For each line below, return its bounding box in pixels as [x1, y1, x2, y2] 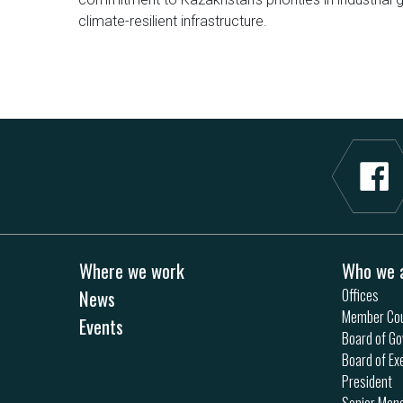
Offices [342, 284, 379, 307]
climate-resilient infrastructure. [78, 13, 267, 31]
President [342, 371, 392, 393]
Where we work [79, 256, 184, 285]
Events [79, 312, 123, 341]
